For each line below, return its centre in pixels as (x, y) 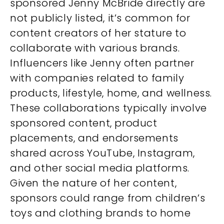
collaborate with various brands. (95, 48)
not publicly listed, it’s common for (100, 18)
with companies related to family (97, 78)
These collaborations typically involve (108, 108)
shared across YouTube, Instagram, (102, 153)
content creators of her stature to (98, 33)
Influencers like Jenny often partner (102, 63)
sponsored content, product (84, 123)
